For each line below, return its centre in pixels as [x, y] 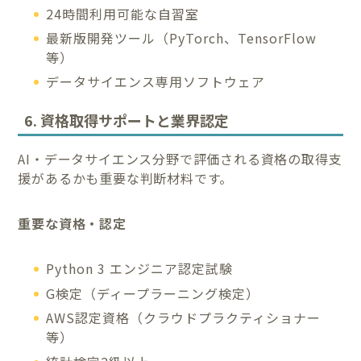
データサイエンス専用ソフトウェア [156, 82]
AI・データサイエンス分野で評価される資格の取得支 [180, 159]
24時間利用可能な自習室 [123, 13]
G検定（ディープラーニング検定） [153, 293]
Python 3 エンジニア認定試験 [140, 269]
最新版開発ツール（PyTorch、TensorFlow [182, 38]
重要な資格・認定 [72, 224]
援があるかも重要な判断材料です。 [126, 178]
